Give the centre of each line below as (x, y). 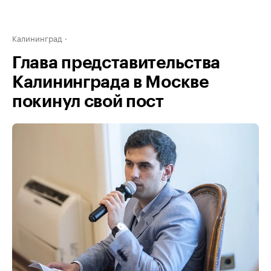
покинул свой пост (88, 102)
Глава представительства (116, 63)
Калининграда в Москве (110, 82)
